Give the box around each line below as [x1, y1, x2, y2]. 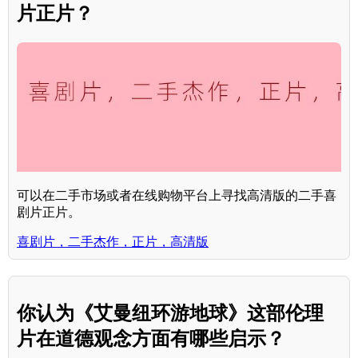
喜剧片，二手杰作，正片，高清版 [17, 234, 209, 249]
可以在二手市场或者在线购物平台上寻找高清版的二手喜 [17, 188, 336, 202]
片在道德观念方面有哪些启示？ [17, 327, 285, 349]
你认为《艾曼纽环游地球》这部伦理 [17, 301, 324, 324]
